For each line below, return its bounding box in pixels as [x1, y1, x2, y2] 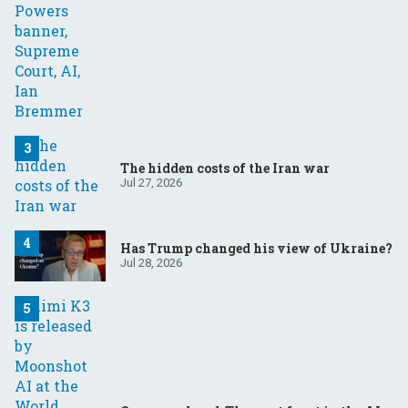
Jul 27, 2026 [120, 176, 182, 190]
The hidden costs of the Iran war [120, 159, 330, 178]
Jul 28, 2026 [120, 256, 182, 270]
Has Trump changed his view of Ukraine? [120, 240, 393, 258]
